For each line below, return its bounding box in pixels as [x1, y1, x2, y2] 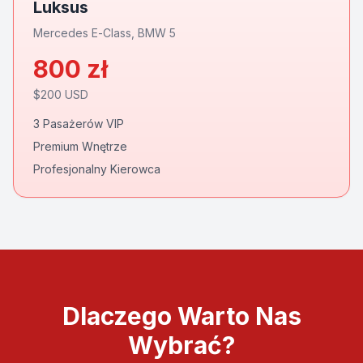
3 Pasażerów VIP [33, 117, 124, 130]
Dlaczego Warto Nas [62, 301, 301, 331]
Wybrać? [128, 331, 235, 360]
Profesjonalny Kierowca [33, 162, 160, 176]
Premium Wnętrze [33, 139, 127, 153]
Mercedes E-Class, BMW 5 [33, 26, 176, 40]
